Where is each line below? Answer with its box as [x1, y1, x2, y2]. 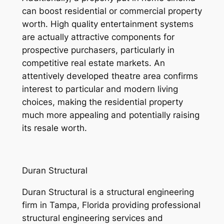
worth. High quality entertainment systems [21, 18, 193, 29]
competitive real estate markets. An [21, 57, 165, 68]
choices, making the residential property [21, 96, 183, 107]
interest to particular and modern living [21, 83, 178, 94]
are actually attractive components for [21, 31, 174, 42]
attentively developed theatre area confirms [21, 70, 198, 81]
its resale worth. [21, 122, 87, 133]
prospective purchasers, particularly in [21, 44, 174, 55]
